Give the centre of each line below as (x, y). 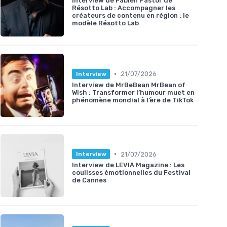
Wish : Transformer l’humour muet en (133, 92)
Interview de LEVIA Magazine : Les (128, 165)
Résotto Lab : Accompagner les (124, 8)
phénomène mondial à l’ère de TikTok (133, 100)
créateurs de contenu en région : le (130, 16)
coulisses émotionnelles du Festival (131, 173)
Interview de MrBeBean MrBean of (129, 85)
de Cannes (89, 180)
